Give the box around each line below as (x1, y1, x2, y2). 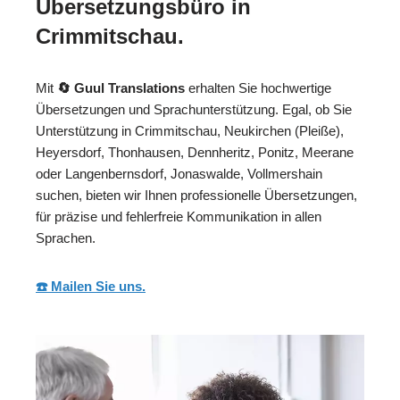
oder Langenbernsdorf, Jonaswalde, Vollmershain (36, 166, 322, 182)
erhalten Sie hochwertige (185, 80, 331, 96)
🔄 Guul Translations (57, 80, 185, 96)
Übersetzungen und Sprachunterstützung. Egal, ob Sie (36, 102, 352, 118)
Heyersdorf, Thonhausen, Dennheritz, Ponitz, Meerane (36, 145, 354, 161)
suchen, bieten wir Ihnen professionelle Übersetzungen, (36, 187, 357, 204)
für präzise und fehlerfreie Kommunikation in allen (36, 209, 321, 225)
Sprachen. (36, 230, 96, 246)
